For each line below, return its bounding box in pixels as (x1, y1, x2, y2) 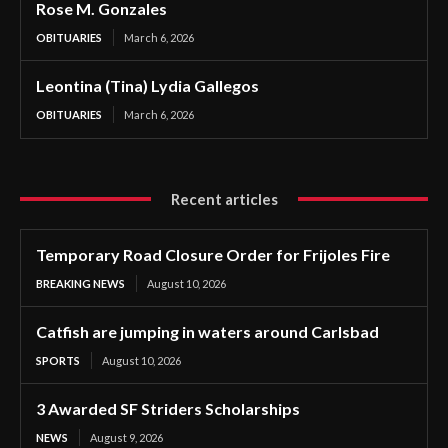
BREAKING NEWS (36, 276, 125, 290)
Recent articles (170, 189, 278, 208)
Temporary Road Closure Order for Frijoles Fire (36, 244, 393, 264)
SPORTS (36, 353, 80, 367)
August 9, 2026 (90, 430, 163, 444)
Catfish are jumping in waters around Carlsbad (36, 321, 379, 341)
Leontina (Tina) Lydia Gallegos (36, 75, 259, 95)
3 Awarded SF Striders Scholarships (36, 398, 300, 418)
